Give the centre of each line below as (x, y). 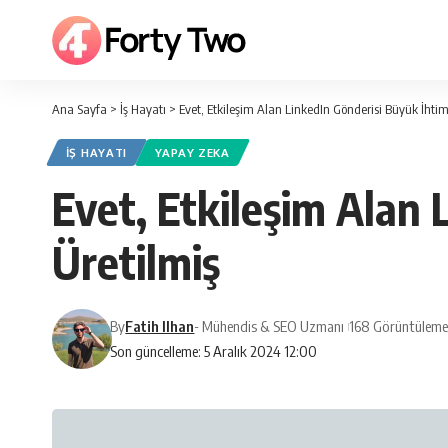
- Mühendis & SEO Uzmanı (269, 326)
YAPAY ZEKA (192, 153)
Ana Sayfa (79, 109)
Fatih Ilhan (160, 326)
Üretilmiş (136, 262)
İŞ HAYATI (96, 153)
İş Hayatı (143, 109)
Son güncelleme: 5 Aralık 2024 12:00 (214, 351)
